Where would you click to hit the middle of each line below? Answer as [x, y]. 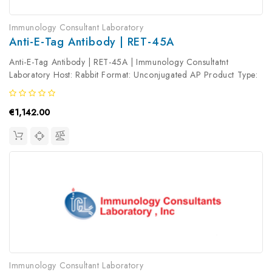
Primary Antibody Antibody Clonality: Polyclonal [102, 88]
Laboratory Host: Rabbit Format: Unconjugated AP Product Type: [134, 75]
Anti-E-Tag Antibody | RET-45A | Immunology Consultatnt [119, 62]
